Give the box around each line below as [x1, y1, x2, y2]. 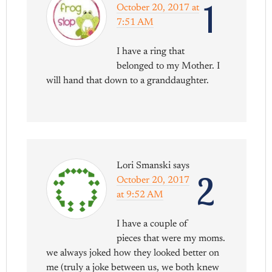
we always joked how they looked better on [46, 248, 220, 259]
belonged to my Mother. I [117, 61, 220, 72]
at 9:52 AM [117, 190, 164, 200]
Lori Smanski [117, 161, 171, 171]
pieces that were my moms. [117, 234, 226, 244]
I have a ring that [117, 47, 185, 57]
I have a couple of [117, 219, 189, 229]
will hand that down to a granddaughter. [46, 76, 209, 86]
